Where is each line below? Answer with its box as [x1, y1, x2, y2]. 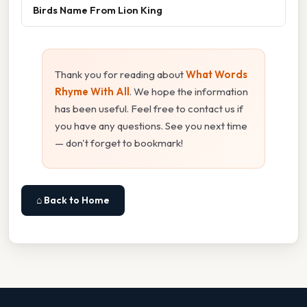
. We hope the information [130, 84, 248, 98]
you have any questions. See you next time [55, 119, 247, 132]
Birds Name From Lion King [33, 3, 162, 16]
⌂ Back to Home [36, 193, 110, 206]
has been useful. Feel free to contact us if [55, 101, 243, 115]
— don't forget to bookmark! [55, 136, 183, 149]
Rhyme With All [55, 84, 130, 98]
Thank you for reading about [55, 67, 186, 81]
